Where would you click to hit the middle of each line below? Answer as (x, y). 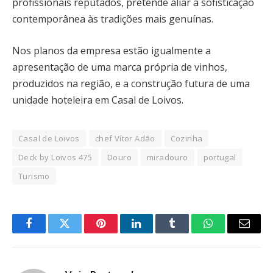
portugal (220, 158)
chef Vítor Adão (125, 139)
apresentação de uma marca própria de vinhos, (120, 67)
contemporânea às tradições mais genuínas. (113, 19)
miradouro (167, 158)
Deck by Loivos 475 (55, 158)
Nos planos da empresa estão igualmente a (112, 51)
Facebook (49, 232)
